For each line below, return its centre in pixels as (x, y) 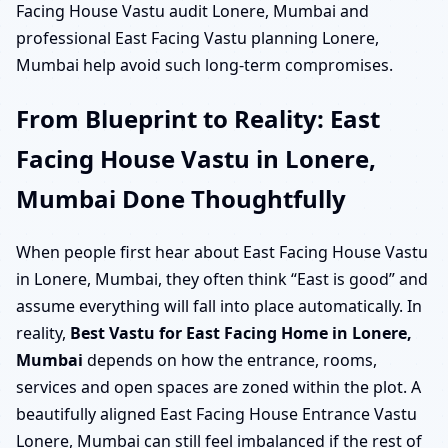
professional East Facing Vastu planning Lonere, (197, 38)
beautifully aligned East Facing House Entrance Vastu (216, 414)
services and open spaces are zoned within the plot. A (218, 387)
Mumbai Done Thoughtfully (181, 199)
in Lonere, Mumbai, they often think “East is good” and (222, 279)
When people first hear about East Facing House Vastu (222, 252)
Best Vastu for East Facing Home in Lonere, (241, 333)
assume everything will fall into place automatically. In (219, 306)
